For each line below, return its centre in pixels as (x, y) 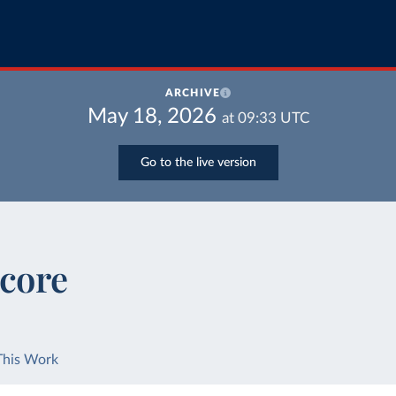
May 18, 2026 (152, 117)
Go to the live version (198, 162)
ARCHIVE (193, 93)
